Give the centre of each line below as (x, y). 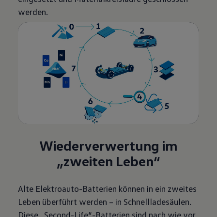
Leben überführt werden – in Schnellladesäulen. (105, 201)
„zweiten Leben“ (108, 161)
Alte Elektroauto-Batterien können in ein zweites (108, 188)
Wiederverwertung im (108, 145)
